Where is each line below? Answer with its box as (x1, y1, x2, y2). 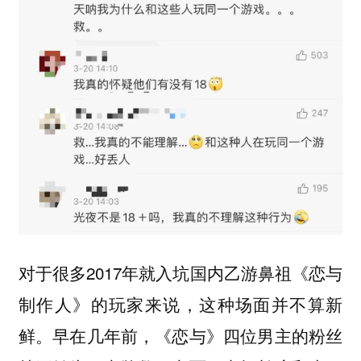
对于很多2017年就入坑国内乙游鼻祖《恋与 (18, 259, 343, 284)
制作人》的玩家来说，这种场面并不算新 (18, 291, 343, 316)
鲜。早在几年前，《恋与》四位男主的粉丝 (18, 322, 343, 347)
